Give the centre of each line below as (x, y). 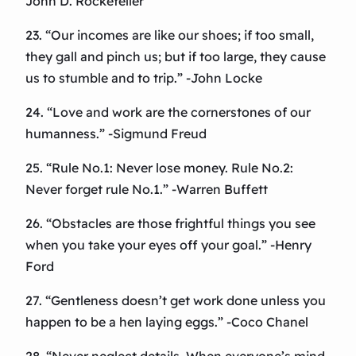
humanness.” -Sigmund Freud (116, 134)
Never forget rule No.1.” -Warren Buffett (147, 190)
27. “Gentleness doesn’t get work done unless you (176, 301)
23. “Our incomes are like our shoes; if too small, (170, 35)
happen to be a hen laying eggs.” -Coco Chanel (167, 322)
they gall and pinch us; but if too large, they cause (176, 57)
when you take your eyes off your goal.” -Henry (168, 245)
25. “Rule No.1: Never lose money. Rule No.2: (159, 168)
